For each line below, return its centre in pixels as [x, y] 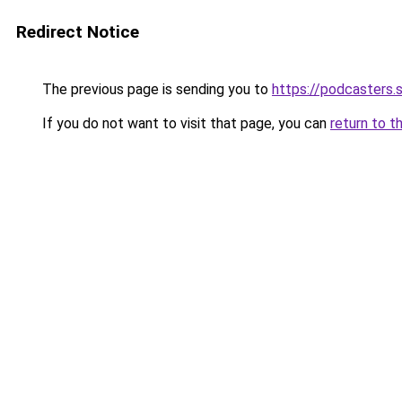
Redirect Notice [78, 32]
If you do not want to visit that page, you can [184, 123]
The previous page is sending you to [155, 89]
